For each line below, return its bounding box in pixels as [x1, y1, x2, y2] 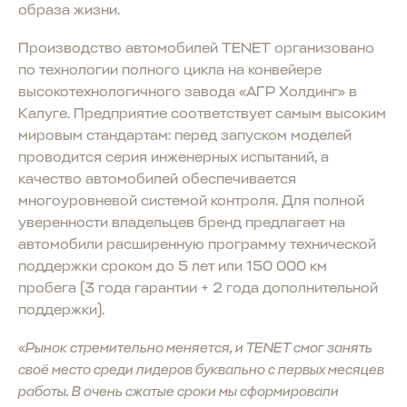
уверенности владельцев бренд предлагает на [18, 213, 345, 232]
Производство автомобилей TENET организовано [18, 38, 374, 57]
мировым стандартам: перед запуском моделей [18, 125, 352, 144]
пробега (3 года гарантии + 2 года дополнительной [18, 278, 378, 297]
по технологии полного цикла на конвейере [18, 60, 322, 79]
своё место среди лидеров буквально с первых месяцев [18, 360, 384, 379]
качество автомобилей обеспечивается [18, 169, 296, 188]
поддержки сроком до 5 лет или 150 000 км [18, 256, 327, 275]
